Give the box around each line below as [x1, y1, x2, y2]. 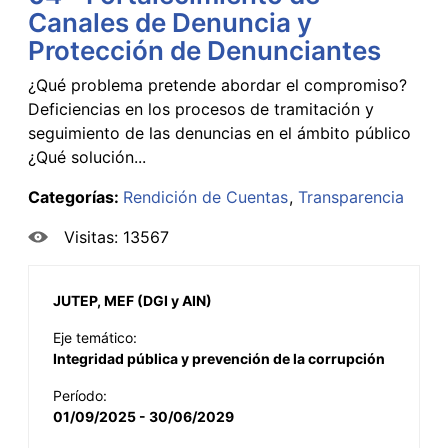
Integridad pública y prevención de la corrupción [53, 349, 385, 367]
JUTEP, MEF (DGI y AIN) [53, 291, 212, 309]
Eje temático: [53, 328, 137, 346]
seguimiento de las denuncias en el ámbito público [28, 122, 411, 143]
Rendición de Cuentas [123, 186, 288, 207]
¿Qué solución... [28, 146, 146, 167]
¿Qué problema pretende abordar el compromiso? [28, 74, 407, 95]
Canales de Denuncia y [28, 6, 312, 38]
